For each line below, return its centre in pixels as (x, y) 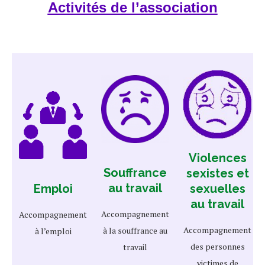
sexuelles (217, 189)
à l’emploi (53, 231)
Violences (217, 158)
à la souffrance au (135, 230)
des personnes (217, 246)
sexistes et (217, 173)
